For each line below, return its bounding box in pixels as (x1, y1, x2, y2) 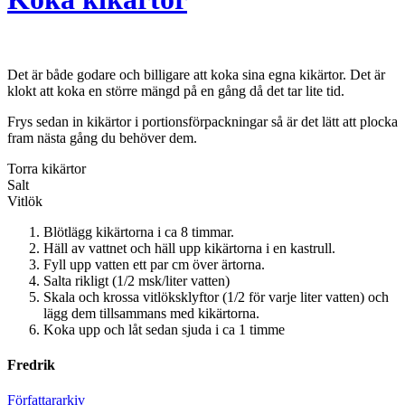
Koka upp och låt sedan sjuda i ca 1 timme (43, 321, 285, 337)
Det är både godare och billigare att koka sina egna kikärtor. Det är (7, 66, 385, 82)
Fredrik (7, 357, 55, 373)
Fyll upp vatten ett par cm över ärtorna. (43, 256, 268, 272)
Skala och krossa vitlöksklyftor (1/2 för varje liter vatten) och (43, 288, 389, 305)
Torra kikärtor (7, 160, 86, 176)
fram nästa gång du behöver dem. (7, 129, 201, 146)
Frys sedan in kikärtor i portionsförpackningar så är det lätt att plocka (7, 113, 398, 129)
